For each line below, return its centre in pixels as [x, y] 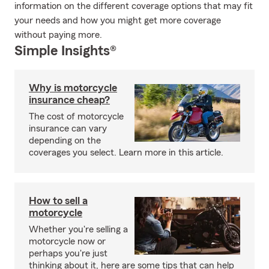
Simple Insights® [65, 51]
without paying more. [58, 35]
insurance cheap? [69, 100]
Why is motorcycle [73, 88]
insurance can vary [68, 128]
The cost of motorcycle [76, 116]
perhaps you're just [68, 253]
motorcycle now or [67, 241]
